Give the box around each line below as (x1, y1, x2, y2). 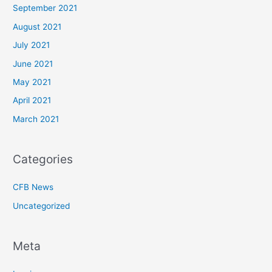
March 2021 (13, 114, 59, 124)
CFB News (13, 182, 54, 192)
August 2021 (13, 21, 62, 32)
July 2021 (13, 40, 50, 50)
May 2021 (13, 77, 52, 87)
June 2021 (13, 58, 53, 69)
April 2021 (13, 95, 52, 106)
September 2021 (13, 3, 78, 13)
